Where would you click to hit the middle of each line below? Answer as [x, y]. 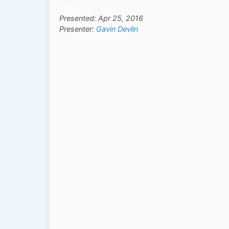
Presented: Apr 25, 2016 [101, 18]
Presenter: [78, 29]
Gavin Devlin [117, 29]
